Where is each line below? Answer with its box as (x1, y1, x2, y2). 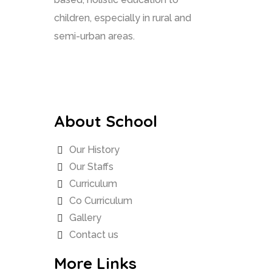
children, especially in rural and (54, 12, 191, 24)
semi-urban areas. (54, 30, 135, 42)
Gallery (69, 212, 101, 224)
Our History (69, 144, 120, 156)
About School (54, 111, 157, 132)
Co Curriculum (69, 195, 132, 207)
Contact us (69, 229, 118, 241)
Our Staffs (69, 161, 114, 173)
